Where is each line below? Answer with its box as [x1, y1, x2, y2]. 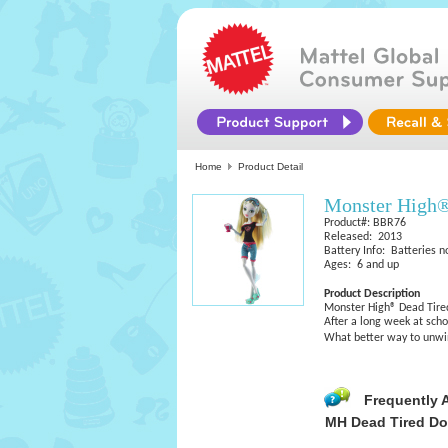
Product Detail [238, 161, 303, 172]
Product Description [324, 288, 420, 300]
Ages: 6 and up [324, 259, 399, 271]
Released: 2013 [324, 231, 402, 243]
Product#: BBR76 [324, 217, 406, 229]
